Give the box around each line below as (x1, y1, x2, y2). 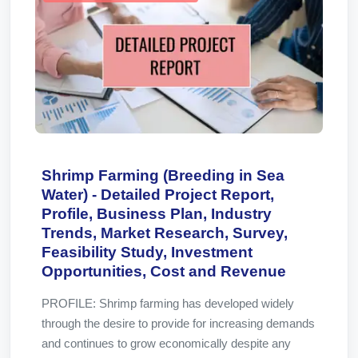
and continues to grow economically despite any (42, 336, 291, 350)
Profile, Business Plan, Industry (42, 205, 272, 222)
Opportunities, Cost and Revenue (42, 263, 286, 280)
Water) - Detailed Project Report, (42, 186, 274, 203)
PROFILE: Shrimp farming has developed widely (42, 296, 294, 310)
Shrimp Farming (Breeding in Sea (42, 167, 284, 184)
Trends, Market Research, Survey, (42, 225, 288, 241)
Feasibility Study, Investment (42, 244, 253, 261)
